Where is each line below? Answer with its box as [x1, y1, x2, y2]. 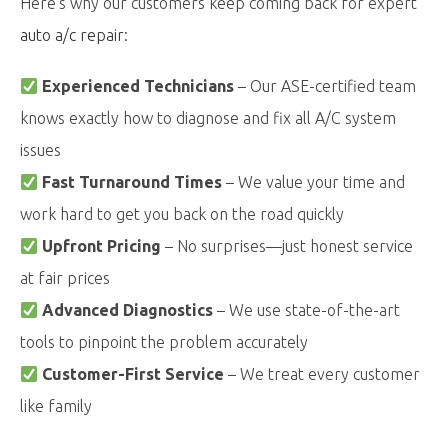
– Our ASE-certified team [234, 77, 417, 95]
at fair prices [20, 269, 110, 287]
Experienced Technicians [42, 77, 235, 95]
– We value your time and [222, 173, 406, 191]
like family [20, 397, 92, 415]
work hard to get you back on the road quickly [20, 205, 344, 223]
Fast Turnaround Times [42, 173, 223, 191]
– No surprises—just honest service [161, 237, 414, 255]
